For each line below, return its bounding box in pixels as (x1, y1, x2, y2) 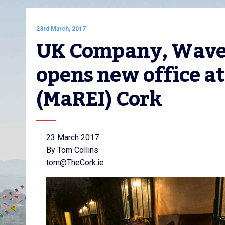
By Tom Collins (46, 145, 98, 155)
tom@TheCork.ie (46, 158, 104, 167)
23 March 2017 (46, 133, 99, 142)
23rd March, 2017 (36, 25, 86, 32)
